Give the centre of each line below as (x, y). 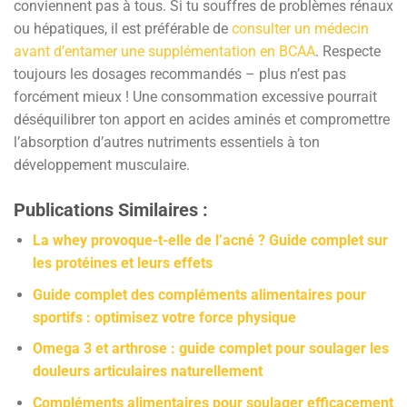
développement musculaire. (102, 165)
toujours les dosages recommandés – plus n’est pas (180, 74)
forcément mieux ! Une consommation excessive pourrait (195, 97)
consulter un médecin (300, 29)
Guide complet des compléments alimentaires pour (199, 294)
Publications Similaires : (111, 210)
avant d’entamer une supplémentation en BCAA (164, 52)
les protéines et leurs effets (122, 263)
